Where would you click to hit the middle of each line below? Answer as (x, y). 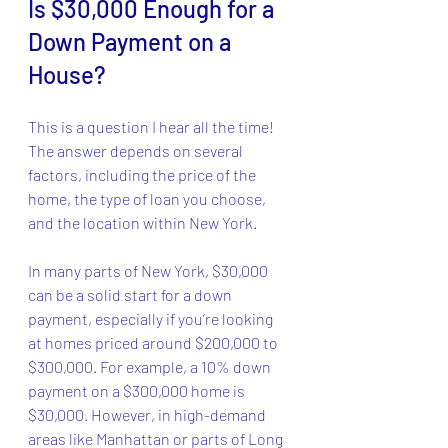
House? (67, 74)
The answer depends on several (137, 150)
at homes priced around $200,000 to (154, 342)
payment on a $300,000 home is (138, 390)
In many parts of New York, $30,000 (149, 270)
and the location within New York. (142, 222)
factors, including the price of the (143, 174)
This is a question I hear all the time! (152, 126)
